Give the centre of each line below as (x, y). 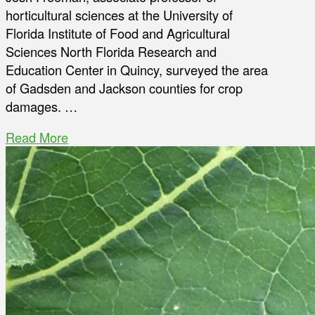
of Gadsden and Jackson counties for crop (124, 88)
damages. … (41, 107)
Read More (37, 137)
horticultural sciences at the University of (119, 15)
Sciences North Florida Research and (111, 52)
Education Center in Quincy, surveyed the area (137, 70)
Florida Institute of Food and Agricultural (118, 33)
